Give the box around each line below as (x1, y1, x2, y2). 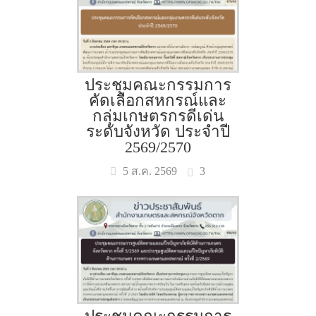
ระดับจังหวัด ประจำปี (85, 123, 230, 140)
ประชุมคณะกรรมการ (84, 76, 231, 94)
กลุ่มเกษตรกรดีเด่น (92, 107, 224, 125)
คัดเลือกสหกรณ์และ (89, 92, 227, 109)
